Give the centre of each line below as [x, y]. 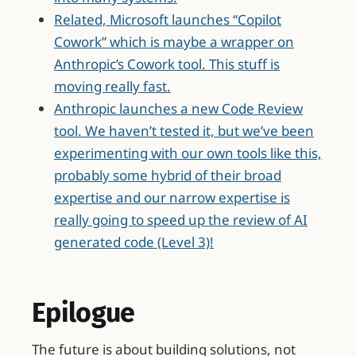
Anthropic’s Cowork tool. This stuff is [167, 64]
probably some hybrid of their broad [168, 176]
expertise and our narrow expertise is [172, 198]
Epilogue [83, 312]
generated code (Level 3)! [134, 242]
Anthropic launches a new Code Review [178, 109]
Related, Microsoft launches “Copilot [168, 20]
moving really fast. [112, 87]
